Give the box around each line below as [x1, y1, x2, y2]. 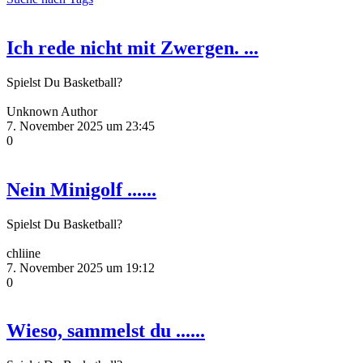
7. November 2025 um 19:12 [6, 260, 155, 275]
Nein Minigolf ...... [6, 178, 156, 200]
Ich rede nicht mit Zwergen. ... [6, 36, 258, 58]
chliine [6, 246, 41, 260]
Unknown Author [6, 104, 97, 118]
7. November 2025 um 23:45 [6, 118, 155, 133]
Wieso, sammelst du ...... [6, 320, 205, 342]
